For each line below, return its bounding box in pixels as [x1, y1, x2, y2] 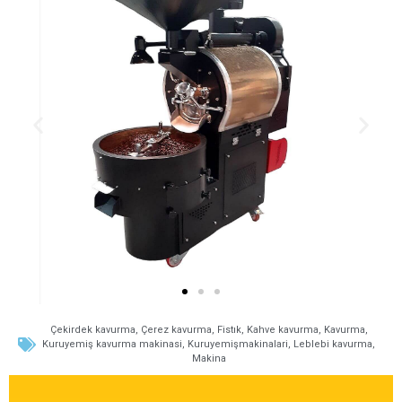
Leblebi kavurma [293, 338, 372, 350]
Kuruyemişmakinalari [188, 338, 288, 350]
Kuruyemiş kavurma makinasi [42, 338, 182, 350]
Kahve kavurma [246, 324, 319, 336]
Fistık [216, 324, 241, 336]
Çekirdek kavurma [49, 324, 135, 336]
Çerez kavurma [140, 324, 212, 336]
